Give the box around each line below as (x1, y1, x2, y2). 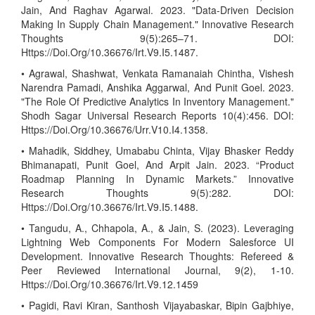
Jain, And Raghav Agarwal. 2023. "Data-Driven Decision (21, 3, 294, 17)
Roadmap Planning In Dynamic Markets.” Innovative (21, 172, 294, 186)
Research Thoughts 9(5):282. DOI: (21, 186, 294, 200)
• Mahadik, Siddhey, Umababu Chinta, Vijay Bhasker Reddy (21, 143, 294, 157)
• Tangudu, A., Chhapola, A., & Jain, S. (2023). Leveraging (21, 221, 294, 235)
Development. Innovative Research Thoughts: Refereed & (21, 249, 294, 263)
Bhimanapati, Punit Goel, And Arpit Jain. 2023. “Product (21, 157, 294, 172)
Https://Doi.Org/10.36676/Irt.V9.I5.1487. (21, 45, 198, 59)
